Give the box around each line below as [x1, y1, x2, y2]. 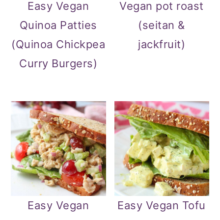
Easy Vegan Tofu [117, 199, 206, 212]
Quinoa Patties [19, 19, 97, 32]
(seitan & [138, 19, 185, 32]
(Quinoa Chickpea [11, 38, 106, 51]
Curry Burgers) [19, 57, 98, 70]
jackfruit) [138, 38, 186, 51]
